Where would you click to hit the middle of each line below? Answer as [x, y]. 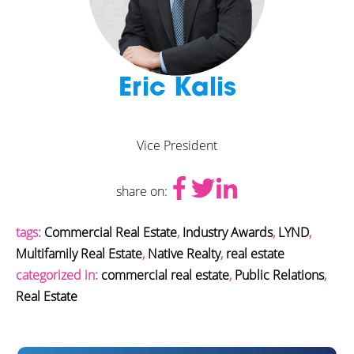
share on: [141, 191]
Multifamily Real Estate [79, 254]
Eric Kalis [177, 89]
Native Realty [184, 254]
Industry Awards [228, 232]
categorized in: [58, 275]
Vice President [177, 145]
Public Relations [279, 275]
